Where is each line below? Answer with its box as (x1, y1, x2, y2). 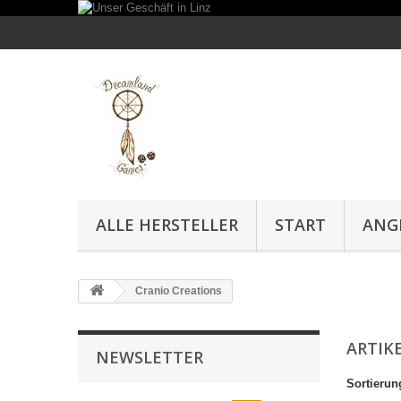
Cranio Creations (132, 285, 222, 297)
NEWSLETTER (96, 346, 203, 368)
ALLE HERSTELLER (96, 214, 238, 235)
